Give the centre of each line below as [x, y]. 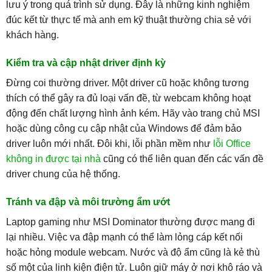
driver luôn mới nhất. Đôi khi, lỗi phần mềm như [109, 143]
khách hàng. [32, 35]
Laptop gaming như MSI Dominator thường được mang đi [130, 222]
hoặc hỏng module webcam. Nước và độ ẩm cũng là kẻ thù [133, 252]
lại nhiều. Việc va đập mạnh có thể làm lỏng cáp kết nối [124, 237]
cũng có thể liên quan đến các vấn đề [182, 158]
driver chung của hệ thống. [63, 174]
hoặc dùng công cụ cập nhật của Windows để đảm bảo [124, 128]
